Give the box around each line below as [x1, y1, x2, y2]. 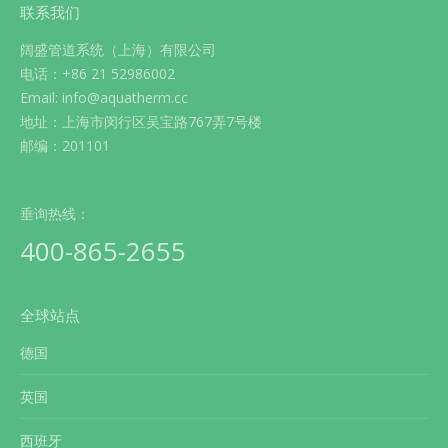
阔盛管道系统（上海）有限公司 [20, 40, 216, 59]
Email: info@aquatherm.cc [20, 88, 188, 107]
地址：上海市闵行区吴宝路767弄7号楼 [20, 112, 262, 131]
